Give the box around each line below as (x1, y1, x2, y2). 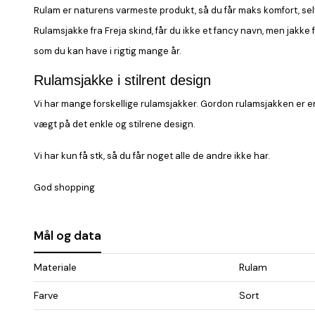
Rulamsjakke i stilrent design (34, 72, 211, 88)
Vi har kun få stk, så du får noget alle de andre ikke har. (34, 149, 270, 162)
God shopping (34, 181, 95, 193)
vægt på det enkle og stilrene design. (34, 117, 195, 130)
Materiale (34, 260, 77, 274)
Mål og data (34, 227, 101, 243)
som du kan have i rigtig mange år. (34, 44, 181, 57)
